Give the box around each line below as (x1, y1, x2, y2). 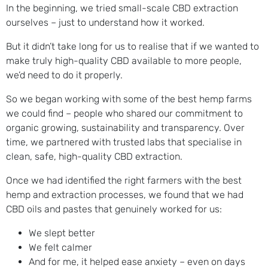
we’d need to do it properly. (6, 69, 123, 81)
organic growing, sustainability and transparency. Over (6, 122, 245, 134)
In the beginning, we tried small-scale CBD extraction (6, 2, 238, 14)
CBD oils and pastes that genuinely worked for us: (6, 203, 222, 215)
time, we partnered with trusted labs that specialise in (6, 136, 242, 148)
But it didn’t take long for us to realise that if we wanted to (6, 41, 259, 53)
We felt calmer (29, 242, 92, 254)
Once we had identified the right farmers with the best (6, 175, 242, 187)
